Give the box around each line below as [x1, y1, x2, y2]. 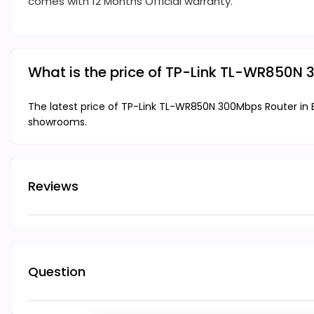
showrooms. [28, 115, 87, 130]
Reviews [28, 177, 78, 195]
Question [28, 262, 86, 280]
